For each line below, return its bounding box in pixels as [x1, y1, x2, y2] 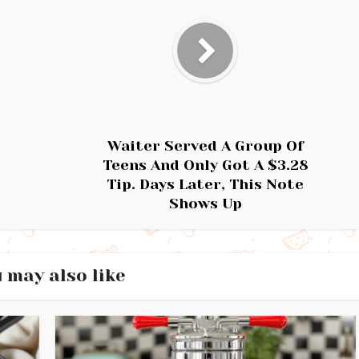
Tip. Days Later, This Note [107, 176, 304, 192]
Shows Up [168, 196, 242, 212]
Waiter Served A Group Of [107, 138, 304, 154]
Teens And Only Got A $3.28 [102, 157, 309, 173]
